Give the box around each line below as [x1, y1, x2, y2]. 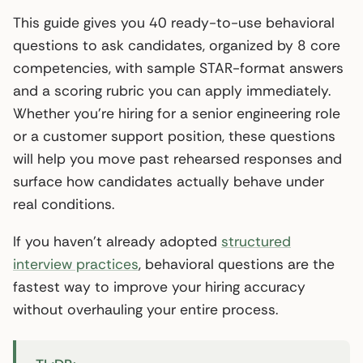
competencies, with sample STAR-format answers [13, 58, 344, 77]
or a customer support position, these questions [13, 126, 335, 145]
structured [221, 232, 291, 250]
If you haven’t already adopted [13, 232, 221, 250]
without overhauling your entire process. [13, 300, 278, 318]
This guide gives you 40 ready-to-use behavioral [13, 13, 335, 32]
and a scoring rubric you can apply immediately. [13, 81, 331, 100]
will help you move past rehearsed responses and [13, 149, 342, 168]
